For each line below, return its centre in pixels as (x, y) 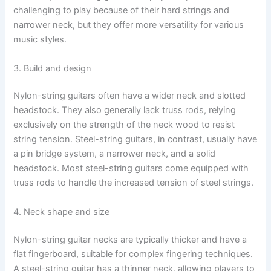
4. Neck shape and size (62, 211)
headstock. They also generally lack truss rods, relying (125, 110)
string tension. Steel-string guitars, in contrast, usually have (135, 139)
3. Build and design (53, 68)
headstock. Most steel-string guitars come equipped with (131, 168)
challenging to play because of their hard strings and (122, 11)
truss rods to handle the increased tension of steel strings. (134, 183)
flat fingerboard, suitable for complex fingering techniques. (133, 254)
